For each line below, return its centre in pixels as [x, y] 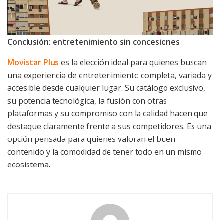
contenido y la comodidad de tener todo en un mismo [105, 152]
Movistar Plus [33, 63]
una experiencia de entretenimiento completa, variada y [110, 75]
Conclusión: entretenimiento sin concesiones [94, 42]
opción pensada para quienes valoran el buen [91, 139]
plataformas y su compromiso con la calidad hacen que [108, 114]
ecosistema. [29, 165]
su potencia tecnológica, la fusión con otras [87, 101]
